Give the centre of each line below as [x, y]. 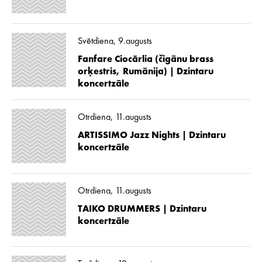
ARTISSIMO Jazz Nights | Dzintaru [151, 136]
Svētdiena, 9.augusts [115, 42]
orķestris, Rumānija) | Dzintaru [145, 72]
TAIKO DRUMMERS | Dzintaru [142, 209]
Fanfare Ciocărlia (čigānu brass [145, 60]
